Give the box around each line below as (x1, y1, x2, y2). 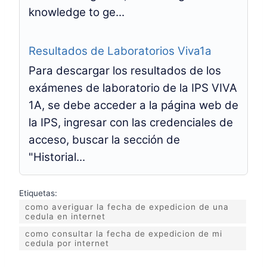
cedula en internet (25, 212, 105, 221)
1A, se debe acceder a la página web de (29, 98, 238, 112)
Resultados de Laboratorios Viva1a (29, 44, 212, 58)
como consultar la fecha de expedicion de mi (25, 229, 222, 238)
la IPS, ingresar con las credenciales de (29, 116, 233, 129)
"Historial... (29, 150, 85, 164)
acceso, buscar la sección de (29, 133, 180, 147)
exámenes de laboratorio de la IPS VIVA (29, 81, 237, 95)
